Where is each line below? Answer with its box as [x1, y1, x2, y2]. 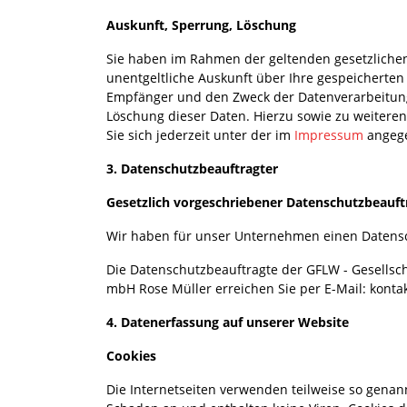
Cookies [106, 346, 156, 364]
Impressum [294, 125, 367, 144]
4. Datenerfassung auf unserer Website [106, 313, 349, 331]
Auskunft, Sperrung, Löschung [106, 15, 296, 34]
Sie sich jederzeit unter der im [106, 125, 294, 144]
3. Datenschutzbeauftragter [106, 159, 278, 177]
